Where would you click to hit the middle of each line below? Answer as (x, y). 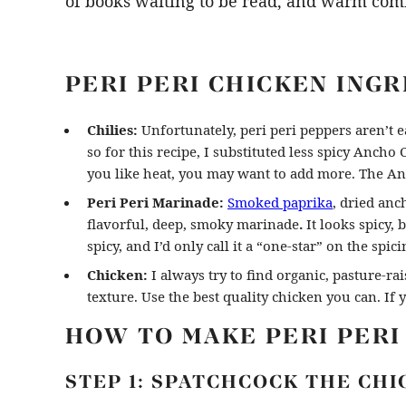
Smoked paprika (280, 203)
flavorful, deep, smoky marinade (193, 224)
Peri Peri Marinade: (157, 203)
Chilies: (112, 130)
